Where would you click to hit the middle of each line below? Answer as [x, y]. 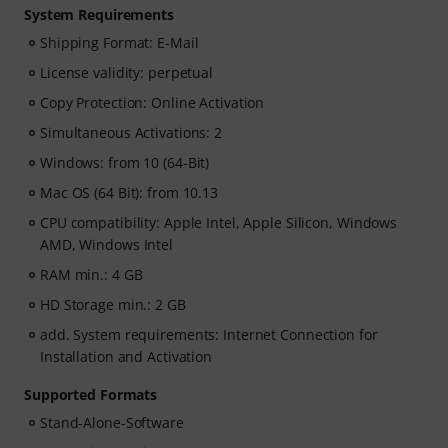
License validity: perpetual [127, 72]
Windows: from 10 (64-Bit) [125, 162]
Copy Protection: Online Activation [152, 102]
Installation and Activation [126, 356]
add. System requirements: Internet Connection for [209, 334]
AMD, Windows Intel [107, 244]
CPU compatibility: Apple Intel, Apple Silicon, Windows [219, 222]
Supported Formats [91, 394]
